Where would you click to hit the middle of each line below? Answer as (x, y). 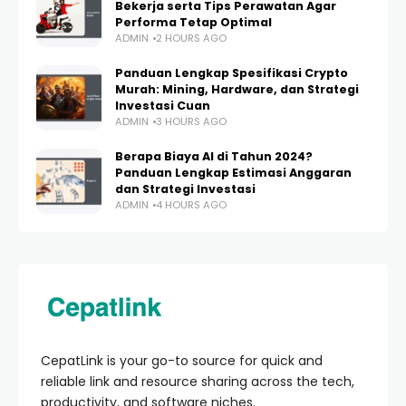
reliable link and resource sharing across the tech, (198, 382)
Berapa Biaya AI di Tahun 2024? (214, 156)
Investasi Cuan (163, 106)
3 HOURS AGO (191, 121)
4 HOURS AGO (191, 205)
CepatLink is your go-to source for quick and (182, 361)
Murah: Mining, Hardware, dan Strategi (237, 89)
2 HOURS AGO (191, 38)
